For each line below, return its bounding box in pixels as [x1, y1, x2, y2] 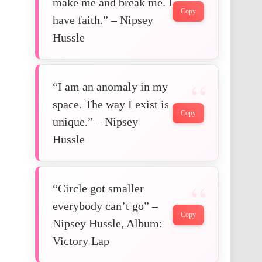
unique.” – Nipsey [53, 115, 138, 129]
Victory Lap [53, 235, 109, 248]
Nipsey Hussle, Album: [53, 217, 163, 230]
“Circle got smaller [53, 182, 144, 195]
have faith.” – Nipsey [53, 13, 153, 27]
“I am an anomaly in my [53, 80, 168, 94]
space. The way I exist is [53, 98, 169, 111]
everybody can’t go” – [53, 199, 158, 213]
